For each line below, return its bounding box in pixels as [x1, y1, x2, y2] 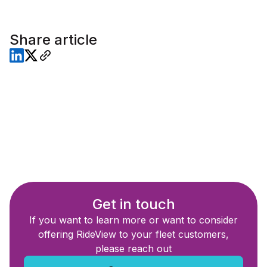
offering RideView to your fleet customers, [38, 228, 229, 241]
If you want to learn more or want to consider [29, 214, 238, 226]
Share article [10, 31, 97, 49]
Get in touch [92, 195, 175, 213]
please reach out [95, 243, 172, 255]
